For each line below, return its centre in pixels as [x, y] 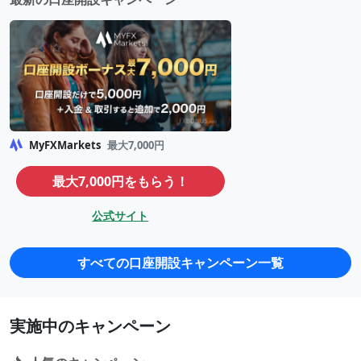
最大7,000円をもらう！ [120, 181]
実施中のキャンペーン [90, 326]
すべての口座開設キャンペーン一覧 [180, 262]
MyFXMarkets [64, 145]
